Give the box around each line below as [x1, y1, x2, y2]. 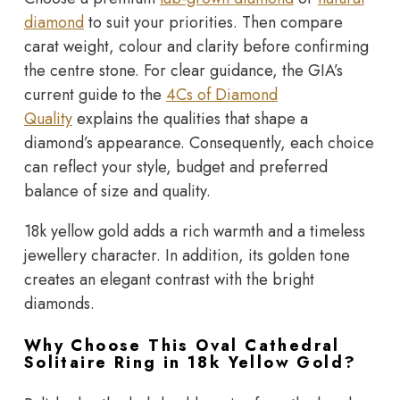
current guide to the [23, 82, 166, 106]
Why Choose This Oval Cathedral [23, 333, 340, 357]
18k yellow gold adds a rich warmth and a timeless [23, 219, 365, 243]
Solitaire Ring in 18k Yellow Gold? [23, 350, 357, 374]
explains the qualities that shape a [71, 106, 308, 130]
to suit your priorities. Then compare [83, 10, 343, 34]
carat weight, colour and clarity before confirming [23, 34, 369, 58]
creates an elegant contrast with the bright [23, 267, 314, 291]
